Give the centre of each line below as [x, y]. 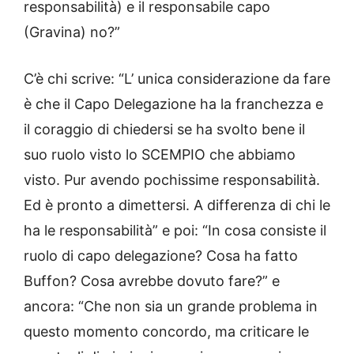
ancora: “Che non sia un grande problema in [171, 307]
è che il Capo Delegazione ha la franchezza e [173, 104]
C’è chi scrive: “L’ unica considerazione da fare [177, 79]
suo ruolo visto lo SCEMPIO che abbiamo [160, 155]
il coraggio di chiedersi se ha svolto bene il [164, 130]
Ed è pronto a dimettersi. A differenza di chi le [177, 205]
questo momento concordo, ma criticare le [166, 332]
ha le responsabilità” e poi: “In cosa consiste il [175, 231]
